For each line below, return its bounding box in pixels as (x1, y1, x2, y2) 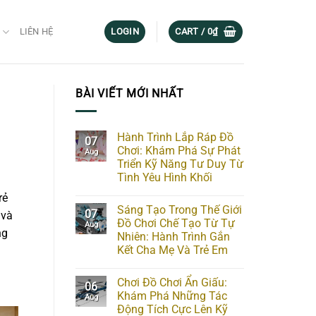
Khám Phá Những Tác (117, 288, 227, 303)
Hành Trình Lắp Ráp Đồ (117, 130, 233, 144)
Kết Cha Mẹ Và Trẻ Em (117, 243, 228, 257)
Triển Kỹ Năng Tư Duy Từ (117, 157, 243, 171)
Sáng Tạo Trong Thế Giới (117, 202, 242, 217)
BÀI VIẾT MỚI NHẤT (75, 87, 184, 100)
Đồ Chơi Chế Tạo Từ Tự (117, 216, 235, 230)
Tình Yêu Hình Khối (117, 170, 212, 184)
